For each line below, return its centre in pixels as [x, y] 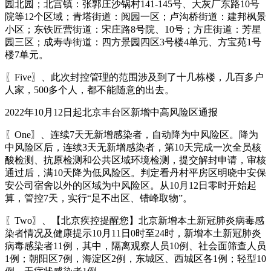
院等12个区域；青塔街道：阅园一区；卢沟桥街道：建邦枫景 [135, 16]
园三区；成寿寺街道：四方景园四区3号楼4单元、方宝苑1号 [133, 42]
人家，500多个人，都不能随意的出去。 [90, 90]
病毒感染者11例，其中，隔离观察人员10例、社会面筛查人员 [135, 246]
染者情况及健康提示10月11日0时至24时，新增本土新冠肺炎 [133, 233]
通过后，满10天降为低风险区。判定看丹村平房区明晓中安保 [135, 172]
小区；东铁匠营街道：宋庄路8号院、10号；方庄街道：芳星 [133, 29]
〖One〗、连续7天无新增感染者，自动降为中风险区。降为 [132, 134]
